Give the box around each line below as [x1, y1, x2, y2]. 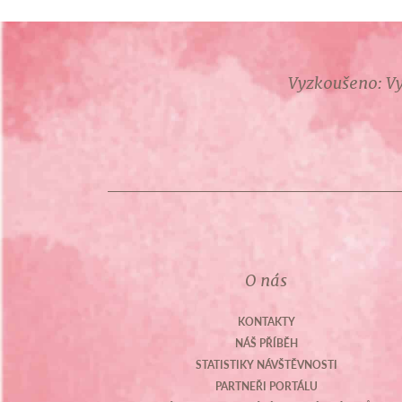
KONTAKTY [237, 314, 295, 329]
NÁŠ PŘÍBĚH [234, 336, 298, 351]
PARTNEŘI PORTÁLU [214, 379, 318, 394]
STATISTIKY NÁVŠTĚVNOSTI [195, 357, 337, 372]
